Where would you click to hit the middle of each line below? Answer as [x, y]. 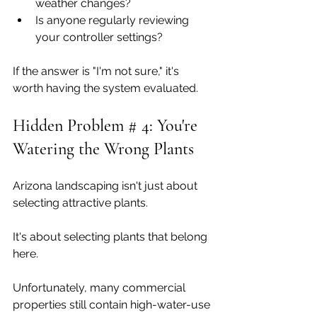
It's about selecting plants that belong [111, 236]
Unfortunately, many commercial [100, 287]
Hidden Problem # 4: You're [107, 125]
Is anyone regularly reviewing [114, 20]
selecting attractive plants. [80, 202]
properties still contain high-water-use [113, 304]
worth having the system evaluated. [105, 88]
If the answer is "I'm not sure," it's [97, 71]
